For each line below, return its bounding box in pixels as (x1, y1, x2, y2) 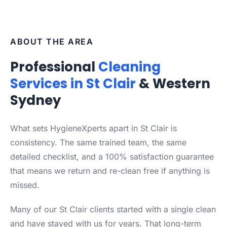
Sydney (10, 91, 61, 109)
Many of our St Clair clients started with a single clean (10, 204, 216, 214)
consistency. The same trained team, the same (10, 137, 186, 147)
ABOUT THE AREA (10, 36, 93, 47)
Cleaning (98, 58, 161, 76)
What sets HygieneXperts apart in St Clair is (10, 123, 177, 133)
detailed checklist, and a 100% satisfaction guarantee (10, 152, 214, 162)
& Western (136, 74, 210, 93)
